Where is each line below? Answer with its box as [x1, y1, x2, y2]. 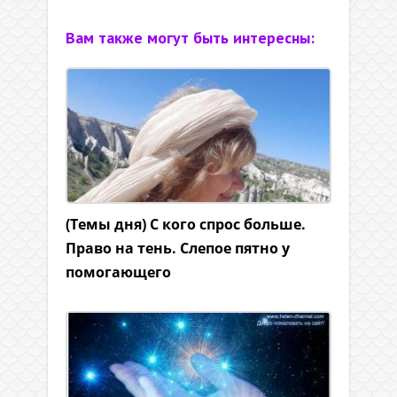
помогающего [66, 262, 171, 283]
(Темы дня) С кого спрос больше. [66, 214, 306, 235]
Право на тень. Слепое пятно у [66, 238, 290, 259]
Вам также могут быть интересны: [66, 27, 315, 49]
